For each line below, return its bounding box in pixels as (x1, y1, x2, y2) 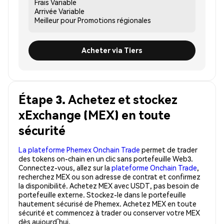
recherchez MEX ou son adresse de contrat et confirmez (18, 171, 200, 181)
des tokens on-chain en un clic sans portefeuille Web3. (18, 153, 193, 163)
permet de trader (140, 144, 197, 154)
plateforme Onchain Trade (111, 162, 197, 172)
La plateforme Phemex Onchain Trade (18, 144, 140, 154)
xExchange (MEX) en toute (18, 106, 170, 122)
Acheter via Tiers (81, 45, 142, 55)
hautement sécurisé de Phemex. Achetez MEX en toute (18, 198, 196, 208)
